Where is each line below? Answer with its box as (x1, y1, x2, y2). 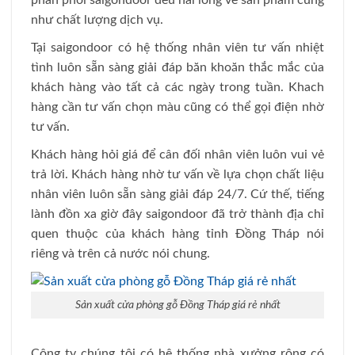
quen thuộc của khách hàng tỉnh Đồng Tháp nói (31, 227, 324, 240)
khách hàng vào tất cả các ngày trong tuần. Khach (31, 80, 324, 94)
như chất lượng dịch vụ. (31, 13, 163, 27)
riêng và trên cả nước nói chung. (31, 246, 210, 260)
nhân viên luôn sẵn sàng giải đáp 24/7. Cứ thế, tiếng (31, 187, 324, 200)
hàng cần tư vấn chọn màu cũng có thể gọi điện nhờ (31, 100, 324, 113)
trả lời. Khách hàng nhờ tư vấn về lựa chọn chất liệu (31, 167, 324, 181)
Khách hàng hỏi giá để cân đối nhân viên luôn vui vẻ (31, 147, 324, 161)
